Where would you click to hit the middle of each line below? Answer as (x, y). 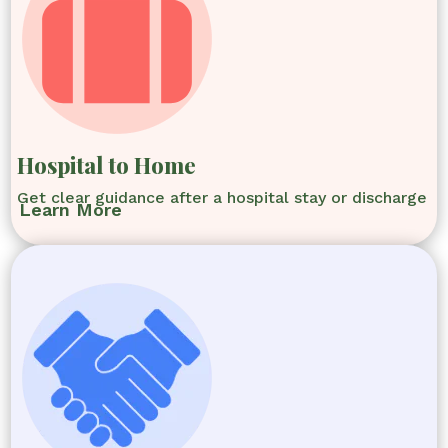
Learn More (71, 209)
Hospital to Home (107, 164)
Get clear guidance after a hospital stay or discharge (222, 197)
